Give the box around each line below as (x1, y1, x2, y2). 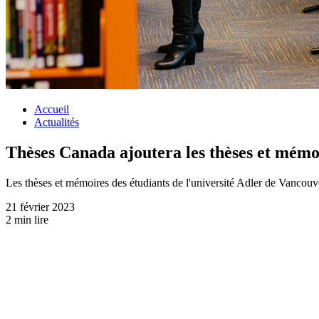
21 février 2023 (6, 200, 75, 213)
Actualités (34, 116, 79, 128)
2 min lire (6, 213, 48, 226)
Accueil (34, 103, 69, 115)
